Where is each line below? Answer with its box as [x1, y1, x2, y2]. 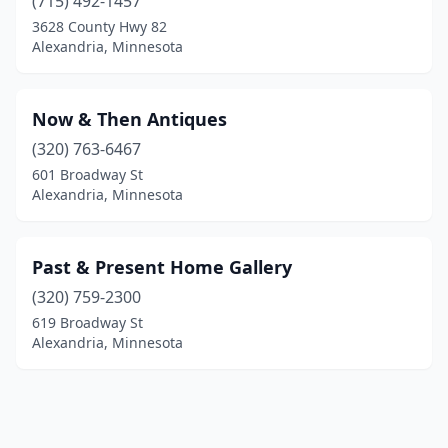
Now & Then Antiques [32, 107, 227, 131]
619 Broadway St [32, 313, 143, 332]
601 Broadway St [32, 165, 143, 184]
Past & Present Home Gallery [32, 255, 292, 279]
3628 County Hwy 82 [32, 17, 167, 36]
